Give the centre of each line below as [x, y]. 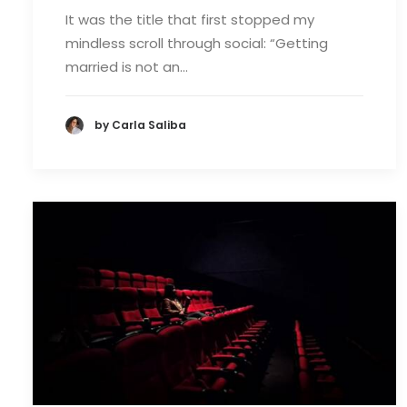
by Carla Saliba [140, 125]
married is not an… [127, 67]
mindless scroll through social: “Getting [197, 43]
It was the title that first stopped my [190, 20]
